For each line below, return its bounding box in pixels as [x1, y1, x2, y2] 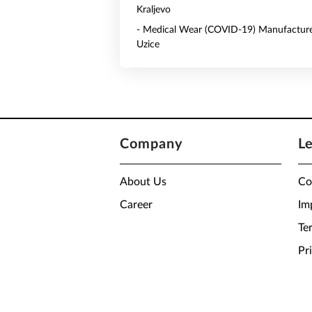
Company [120, 137, 183, 151]
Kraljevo [136, 5, 171, 15]
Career [120, 199, 153, 210]
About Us [120, 176, 166, 187]
